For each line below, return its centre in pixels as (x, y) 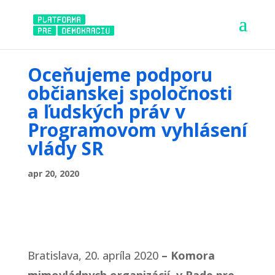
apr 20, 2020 (53, 173)
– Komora (186, 255)
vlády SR (65, 148)
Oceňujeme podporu (120, 74)
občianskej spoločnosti (130, 93)
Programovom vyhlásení (137, 130)
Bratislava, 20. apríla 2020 (93, 255)
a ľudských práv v (106, 111)
